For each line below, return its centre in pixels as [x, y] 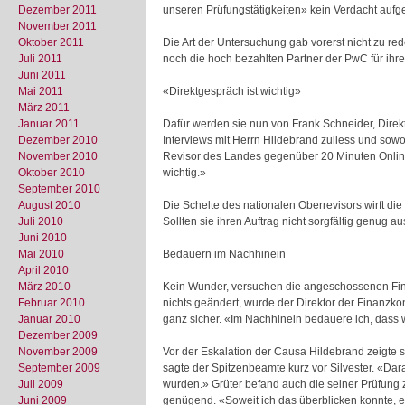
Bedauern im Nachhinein [224, 254]
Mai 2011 [41, 91]
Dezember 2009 [58, 335]
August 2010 [49, 205]
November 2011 [57, 26]
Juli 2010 [41, 221]
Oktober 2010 [52, 173]
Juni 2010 [42, 238]
